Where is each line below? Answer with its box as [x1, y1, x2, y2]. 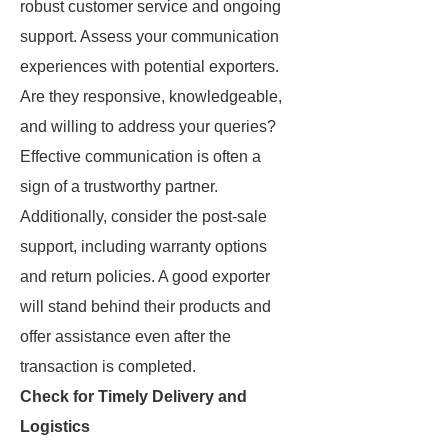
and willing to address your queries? [20, 118, 276, 135]
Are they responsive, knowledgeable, [20, 88, 282, 105]
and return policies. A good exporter [20, 268, 270, 285]
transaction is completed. [20, 358, 196, 375]
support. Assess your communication [20, 28, 279, 45]
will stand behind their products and [20, 298, 271, 315]
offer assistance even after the [20, 328, 231, 345]
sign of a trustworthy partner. [20, 178, 218, 195]
